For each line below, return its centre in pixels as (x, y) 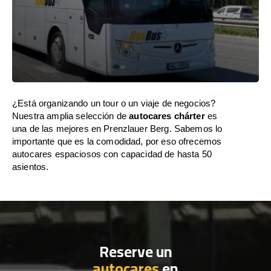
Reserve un (135, 251)
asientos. (31, 167)
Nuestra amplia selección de (71, 116)
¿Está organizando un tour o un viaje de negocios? (114, 103)
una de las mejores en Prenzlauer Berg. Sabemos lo (117, 129)
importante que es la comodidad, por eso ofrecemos (117, 141)
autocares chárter (167, 116)
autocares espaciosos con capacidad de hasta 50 (112, 154)
